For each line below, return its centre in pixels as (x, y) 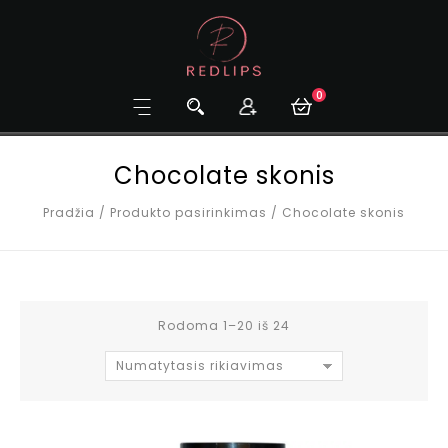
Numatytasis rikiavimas (200, 365)
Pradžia (69, 212)
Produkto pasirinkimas (188, 212)
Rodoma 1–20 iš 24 (224, 325)
